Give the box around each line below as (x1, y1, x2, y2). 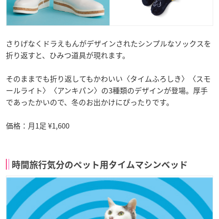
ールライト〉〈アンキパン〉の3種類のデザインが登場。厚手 (6, 85, 208, 96)
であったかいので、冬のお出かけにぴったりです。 (6, 96, 174, 108)
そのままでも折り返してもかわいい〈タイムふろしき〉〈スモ (6, 73, 211, 84)
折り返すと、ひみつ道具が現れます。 (6, 49, 130, 61)
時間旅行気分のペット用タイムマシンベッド (12, 160, 188, 169)
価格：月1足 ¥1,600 (6, 120, 69, 131)
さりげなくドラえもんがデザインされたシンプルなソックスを (6, 38, 211, 49)
